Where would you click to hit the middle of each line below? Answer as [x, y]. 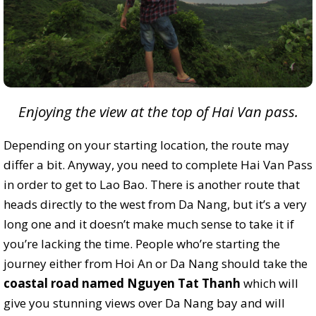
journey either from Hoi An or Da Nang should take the [156, 263]
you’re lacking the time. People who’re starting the [142, 243]
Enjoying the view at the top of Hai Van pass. [158, 111]
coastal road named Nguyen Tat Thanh [122, 283]
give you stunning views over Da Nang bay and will [144, 303]
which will [269, 283]
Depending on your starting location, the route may [146, 145]
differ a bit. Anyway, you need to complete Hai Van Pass [158, 164]
